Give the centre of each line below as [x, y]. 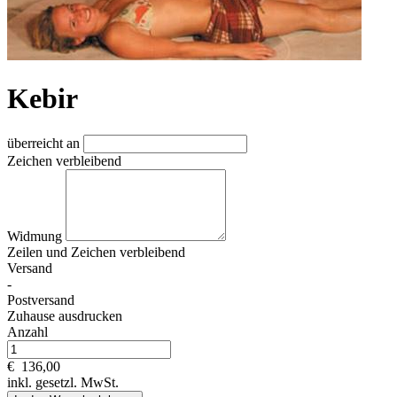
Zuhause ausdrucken [65, 315]
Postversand [41, 300]
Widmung [36, 236]
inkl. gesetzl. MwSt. [63, 382]
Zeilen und [39, 252]
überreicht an [45, 143]
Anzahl [27, 331]
